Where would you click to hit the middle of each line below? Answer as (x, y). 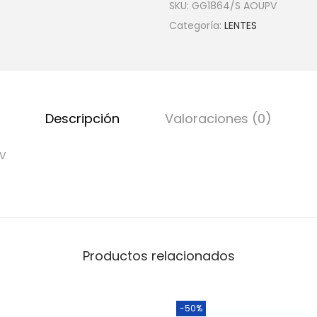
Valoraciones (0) (218, 119)
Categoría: (197, 25)
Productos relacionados (158, 256)
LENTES (241, 25)
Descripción (82, 119)
